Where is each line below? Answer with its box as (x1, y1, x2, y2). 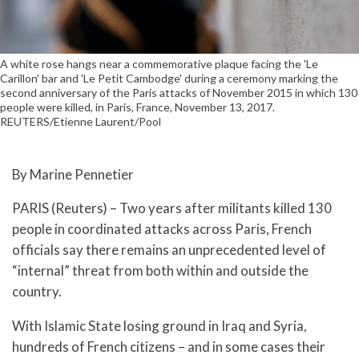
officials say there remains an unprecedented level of (12, 241, 326, 259)
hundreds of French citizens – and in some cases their (12, 338, 325, 356)
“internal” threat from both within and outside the (12, 262, 309, 280)
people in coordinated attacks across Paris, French (12, 220, 312, 238)
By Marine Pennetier (12, 165, 134, 183)
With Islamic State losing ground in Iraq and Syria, (12, 317, 307, 335)
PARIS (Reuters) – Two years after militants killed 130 (12, 200, 332, 217)
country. (12, 283, 62, 301)
